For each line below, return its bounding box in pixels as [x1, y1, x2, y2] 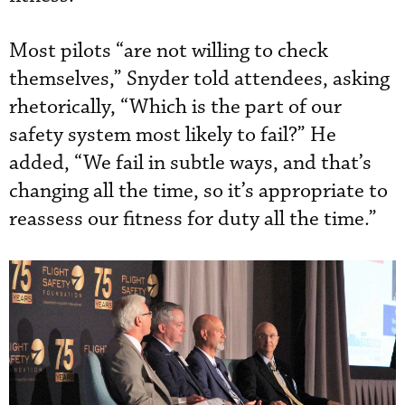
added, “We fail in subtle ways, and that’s [9, 149, 372, 176]
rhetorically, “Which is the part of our [9, 93, 342, 120]
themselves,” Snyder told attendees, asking [9, 65, 390, 92]
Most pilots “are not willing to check [9, 37, 328, 64]
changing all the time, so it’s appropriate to [9, 177, 388, 204]
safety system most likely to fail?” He [9, 121, 336, 148]
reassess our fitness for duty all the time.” [9, 205, 377, 232]
